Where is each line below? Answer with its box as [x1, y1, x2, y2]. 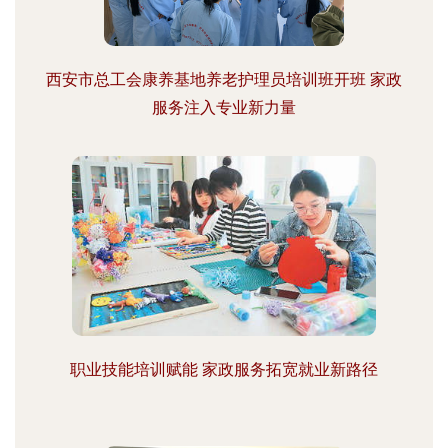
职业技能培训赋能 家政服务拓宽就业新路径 [70, 360, 378, 379]
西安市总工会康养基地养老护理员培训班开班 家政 [46, 70, 402, 89]
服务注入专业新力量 [152, 98, 296, 117]
